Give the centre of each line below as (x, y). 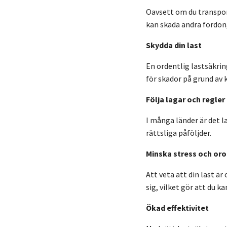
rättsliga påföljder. (179, 133)
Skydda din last (174, 45)
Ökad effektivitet (177, 207)
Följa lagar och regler (185, 99)
